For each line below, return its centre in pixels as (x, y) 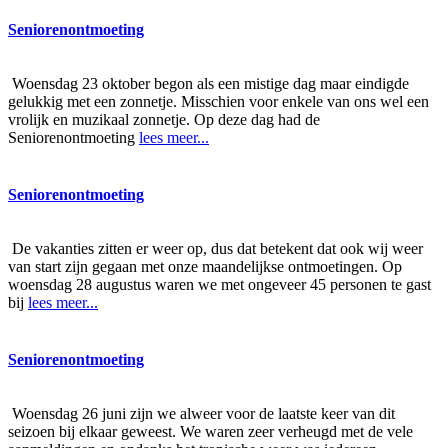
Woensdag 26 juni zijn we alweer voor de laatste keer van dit (201, 414)
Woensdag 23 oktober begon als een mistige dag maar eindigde (208, 83)
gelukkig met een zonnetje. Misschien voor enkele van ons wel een (218, 101)
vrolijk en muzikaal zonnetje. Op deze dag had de (164, 119)
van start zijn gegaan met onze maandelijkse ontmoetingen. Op (205, 267)
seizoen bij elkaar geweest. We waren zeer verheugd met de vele (210, 432)
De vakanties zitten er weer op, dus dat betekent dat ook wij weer (215, 249)
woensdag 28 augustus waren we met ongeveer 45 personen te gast (219, 285)
